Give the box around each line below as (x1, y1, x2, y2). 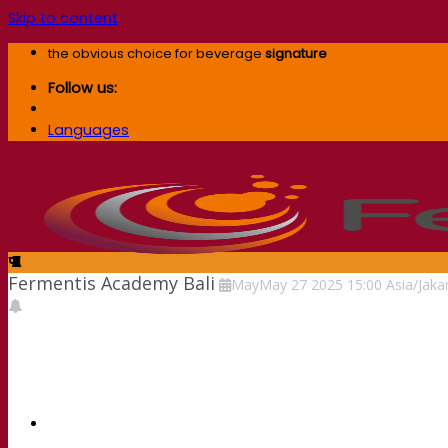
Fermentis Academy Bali (8, 270, 215, 295)
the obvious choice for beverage (48, 44, 265, 64)
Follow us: (48, 78, 117, 99)
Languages (48, 120, 129, 141)
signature (265, 44, 327, 64)
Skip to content (8, 8, 118, 28)
